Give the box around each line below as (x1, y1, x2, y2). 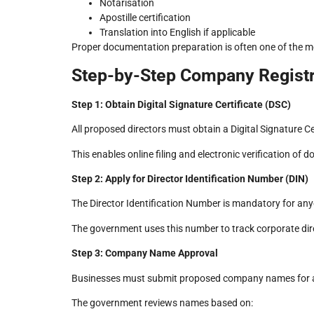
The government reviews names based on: (71, 297, 253, 308)
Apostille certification (100, 12, 191, 24)
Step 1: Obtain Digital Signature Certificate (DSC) (71, 98, 291, 110)
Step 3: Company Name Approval (71, 247, 218, 259)
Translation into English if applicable (100, 27, 255, 39)
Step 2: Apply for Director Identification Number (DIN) (71, 173, 308, 185)
